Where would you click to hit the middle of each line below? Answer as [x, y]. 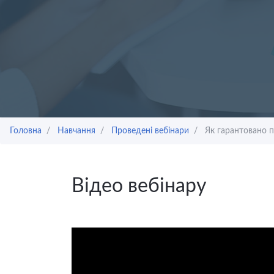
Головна [26, 131]
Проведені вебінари [150, 131]
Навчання [76, 131]
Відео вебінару [139, 186]
